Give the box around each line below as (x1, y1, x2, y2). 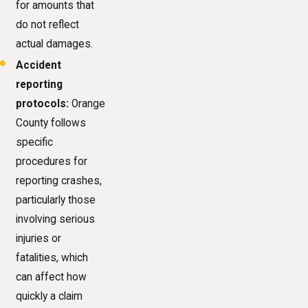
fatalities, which (16, 251, 89, 264)
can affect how (16, 270, 87, 283)
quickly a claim (16, 289, 83, 302)
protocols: (16, 97, 69, 110)
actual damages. (16, 37, 93, 50)
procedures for (16, 155, 88, 168)
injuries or (16, 232, 62, 245)
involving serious (16, 212, 96, 225)
